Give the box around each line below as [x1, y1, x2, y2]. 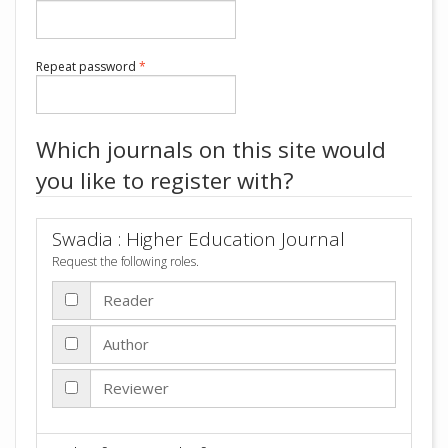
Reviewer [103, 377, 169, 398]
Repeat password [36, 58, 139, 75]
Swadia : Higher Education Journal [52, 226, 345, 252]
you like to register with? [36, 165, 294, 196]
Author [103, 333, 149, 354]
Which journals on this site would [36, 134, 386, 165]
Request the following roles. [52, 253, 199, 270]
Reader [103, 289, 154, 310]
